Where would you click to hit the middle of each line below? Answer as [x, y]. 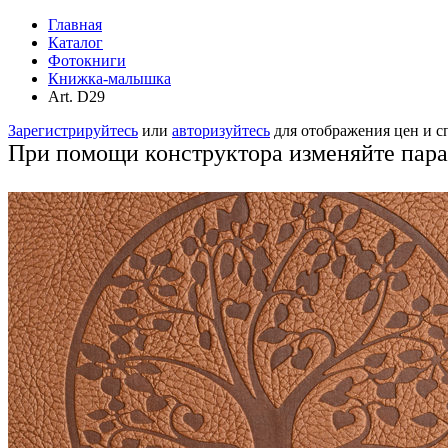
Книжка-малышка [109, 78]
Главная [75, 24]
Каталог [75, 42]
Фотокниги [87, 60]
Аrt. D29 [76, 96]
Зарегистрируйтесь [73, 130]
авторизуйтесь [221, 130]
